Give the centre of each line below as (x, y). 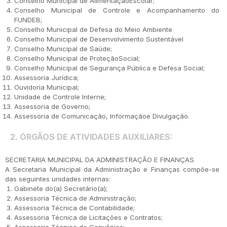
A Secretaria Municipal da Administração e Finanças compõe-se (112, 169)
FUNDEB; (28, 20)
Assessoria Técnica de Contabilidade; (74, 208)
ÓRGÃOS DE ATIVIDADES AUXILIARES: (96, 137)
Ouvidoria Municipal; (47, 87)
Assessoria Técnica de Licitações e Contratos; (88, 217)
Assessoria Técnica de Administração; (75, 198)
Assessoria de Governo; (52, 106)
